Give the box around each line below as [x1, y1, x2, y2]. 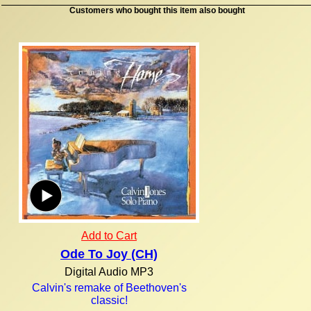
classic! [90, 294, 128, 306]
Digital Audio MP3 [65, 265, 153, 278]
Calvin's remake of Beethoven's [31, 281, 187, 294]
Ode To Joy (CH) [60, 246, 158, 261]
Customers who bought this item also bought [69, 5, 245, 15]
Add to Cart [81, 229, 137, 242]
